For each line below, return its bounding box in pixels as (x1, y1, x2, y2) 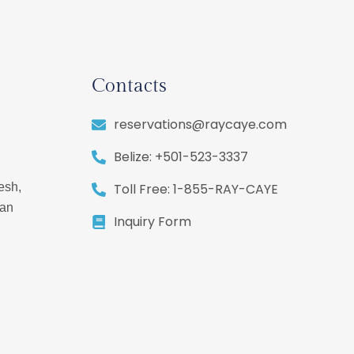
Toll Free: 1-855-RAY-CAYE (113, 179, 278, 198)
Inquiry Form (113, 212, 191, 231)
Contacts (92, 74, 167, 97)
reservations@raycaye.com (113, 115, 287, 134)
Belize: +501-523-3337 (113, 147, 248, 166)
